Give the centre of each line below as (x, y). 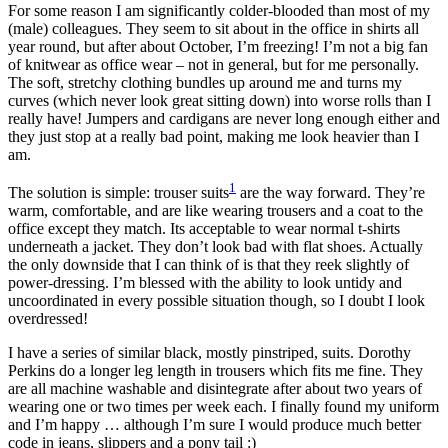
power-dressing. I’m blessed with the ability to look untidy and (205, 283)
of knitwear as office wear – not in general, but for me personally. (213, 64)
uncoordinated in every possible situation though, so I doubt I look (216, 301)
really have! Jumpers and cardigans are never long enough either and (224, 118)
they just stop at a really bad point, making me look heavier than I (213, 136)
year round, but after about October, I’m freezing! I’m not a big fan (218, 46)
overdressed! (48, 319)
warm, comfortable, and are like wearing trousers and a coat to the (215, 211)
